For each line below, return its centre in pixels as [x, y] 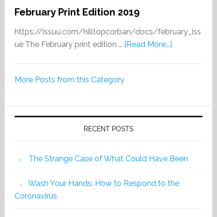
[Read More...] [148, 44]
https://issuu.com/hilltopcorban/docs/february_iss [108, 32]
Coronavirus [36, 196]
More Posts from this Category [69, 80]
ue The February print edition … [69, 44]
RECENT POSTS [108, 129]
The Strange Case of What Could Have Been [108, 159]
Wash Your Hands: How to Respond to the [103, 183]
